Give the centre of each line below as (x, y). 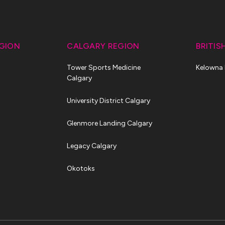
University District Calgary (109, 101)
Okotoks (81, 168)
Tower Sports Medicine (104, 68)
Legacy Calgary (92, 146)
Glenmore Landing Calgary (110, 123)
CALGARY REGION (103, 46)
